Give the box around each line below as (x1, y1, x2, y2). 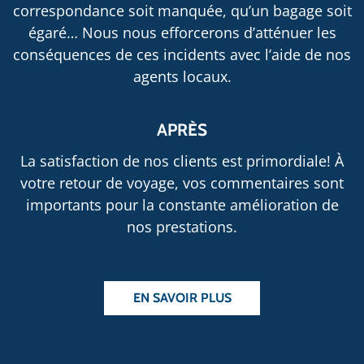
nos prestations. (127, 217, 237, 237)
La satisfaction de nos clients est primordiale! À (20, 151, 344, 171)
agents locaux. (132, 66, 232, 86)
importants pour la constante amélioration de (25, 195, 339, 215)
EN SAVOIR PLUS (132, 290, 232, 306)
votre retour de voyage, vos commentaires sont (20, 173, 344, 193)
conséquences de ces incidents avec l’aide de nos (13, 44, 351, 64)
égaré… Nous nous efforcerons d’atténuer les (28, 22, 336, 42)
